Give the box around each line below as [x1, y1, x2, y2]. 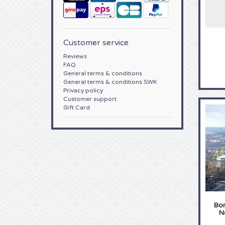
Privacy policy [63, 87, 103, 94]
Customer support [63, 95, 117, 102]
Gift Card [63, 104, 90, 111]
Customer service [63, 38, 129, 48]
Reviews [63, 53, 87, 60]
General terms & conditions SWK [63, 78, 157, 85]
